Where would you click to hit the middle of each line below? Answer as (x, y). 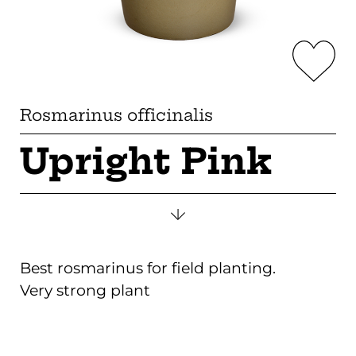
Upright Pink (145, 161)
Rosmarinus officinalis (116, 114)
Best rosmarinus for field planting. (147, 269)
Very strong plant (85, 291)
